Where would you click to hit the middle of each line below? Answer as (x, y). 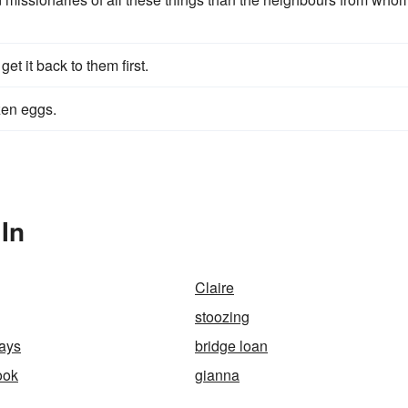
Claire (214, 287)
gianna (217, 375)
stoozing (222, 316)
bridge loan (231, 346)
